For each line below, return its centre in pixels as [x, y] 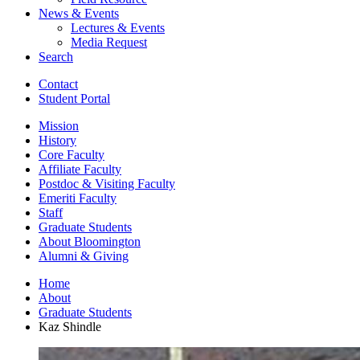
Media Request [109, 42]
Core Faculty [72, 154]
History [57, 140]
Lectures [94, 27]
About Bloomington [90, 241]
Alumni [59, 256]
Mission [59, 125]
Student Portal [74, 98]
